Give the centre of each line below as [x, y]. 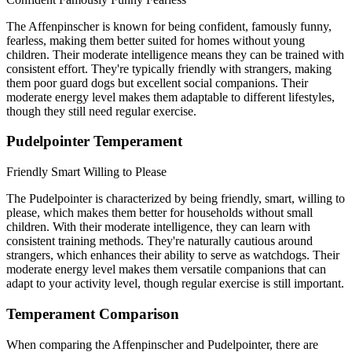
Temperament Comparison [93, 313]
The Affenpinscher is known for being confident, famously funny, [169, 26]
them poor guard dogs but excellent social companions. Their [157, 82]
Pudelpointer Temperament [94, 141]
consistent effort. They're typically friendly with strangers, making [169, 68]
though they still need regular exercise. [101, 111]
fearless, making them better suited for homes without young [156, 40]
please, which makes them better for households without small [159, 213]
